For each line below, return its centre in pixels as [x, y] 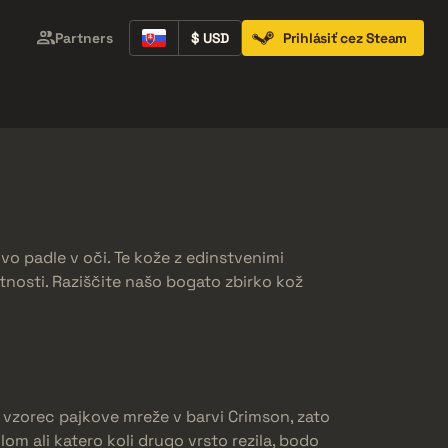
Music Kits [196, 101]
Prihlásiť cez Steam [344, 38]
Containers [59, 101]
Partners [83, 38]
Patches [405, 101]
